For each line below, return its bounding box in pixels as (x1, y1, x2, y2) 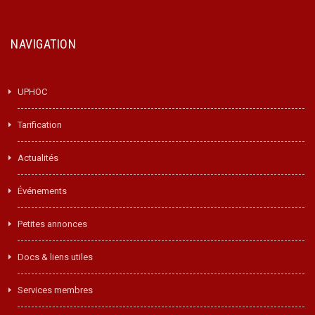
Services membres (18, 285, 93, 295)
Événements (18, 186, 67, 196)
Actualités (18, 153, 58, 163)
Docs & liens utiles (18, 252, 93, 262)
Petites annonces (18, 219, 87, 229)
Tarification (18, 120, 62, 130)
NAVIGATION (11, 37, 76, 51)
